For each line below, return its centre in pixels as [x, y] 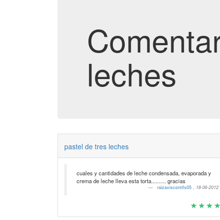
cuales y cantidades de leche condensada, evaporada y [144, 173]
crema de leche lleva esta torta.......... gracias [131, 181]
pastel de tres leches [96, 146]
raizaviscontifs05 [175, 187]
